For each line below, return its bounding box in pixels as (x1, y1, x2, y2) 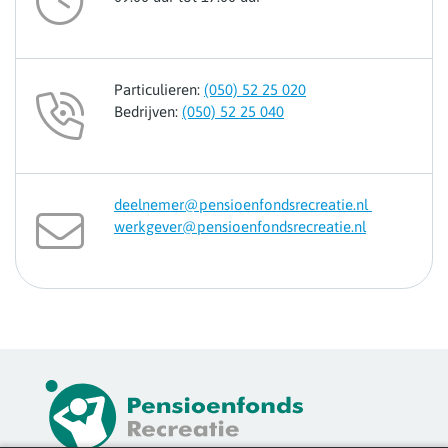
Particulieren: (114, 81, 204, 98)
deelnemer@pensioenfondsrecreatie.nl (114, 196, 372, 213)
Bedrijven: (114, 103, 182, 120)
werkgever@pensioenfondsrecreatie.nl (114, 218, 366, 235)
